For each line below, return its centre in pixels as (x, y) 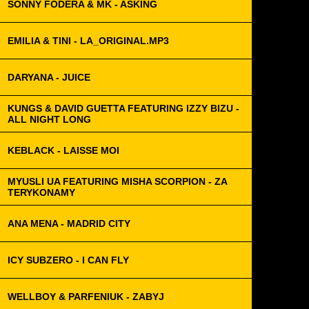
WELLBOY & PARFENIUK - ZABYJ (86, 297)
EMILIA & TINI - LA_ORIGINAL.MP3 (88, 41)
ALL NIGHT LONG (49, 119)
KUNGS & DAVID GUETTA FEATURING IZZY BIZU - (123, 108)
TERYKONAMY (41, 192)
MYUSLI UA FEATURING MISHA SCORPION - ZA (118, 181)
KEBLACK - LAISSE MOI (63, 150)
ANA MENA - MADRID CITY (69, 223)
